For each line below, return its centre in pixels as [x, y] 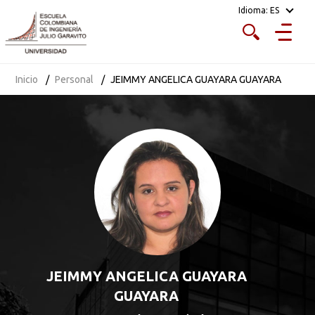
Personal [75, 79]
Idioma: [253, 10]
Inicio [27, 79]
